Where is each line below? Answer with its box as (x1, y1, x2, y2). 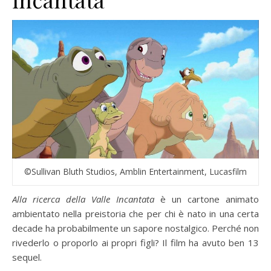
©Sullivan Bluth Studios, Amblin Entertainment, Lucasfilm (24, 166, 247, 178)
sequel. (12, 251, 42, 264)
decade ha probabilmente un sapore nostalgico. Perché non (12, 222, 259, 235)
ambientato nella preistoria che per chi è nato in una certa (12, 207, 259, 220)
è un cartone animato (154, 193, 259, 206)
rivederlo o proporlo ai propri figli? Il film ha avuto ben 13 (12, 237, 259, 249)
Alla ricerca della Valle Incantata (12, 193, 154, 206)
